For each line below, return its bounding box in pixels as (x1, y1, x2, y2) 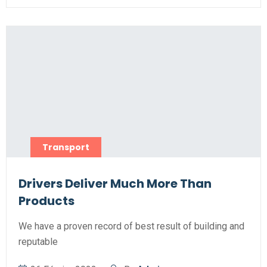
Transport (42, 141, 89, 153)
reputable (18, 236, 58, 247)
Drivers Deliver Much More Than (18, 175, 212, 192)
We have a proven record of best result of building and (18, 221, 244, 232)
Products (18, 193, 74, 209)
